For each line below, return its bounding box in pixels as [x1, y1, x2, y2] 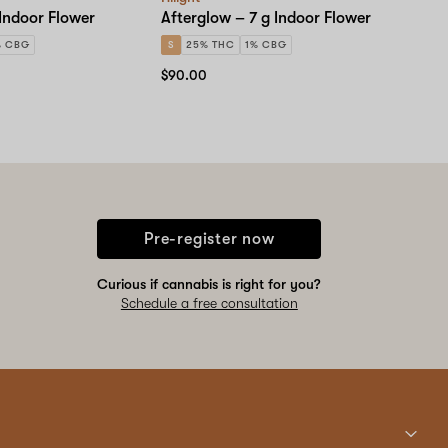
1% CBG [244, 38, 287, 50]
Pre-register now [143, 229, 275, 248]
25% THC [186, 38, 235, 50]
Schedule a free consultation [120, 294, 298, 311]
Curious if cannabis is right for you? [97, 275, 322, 292]
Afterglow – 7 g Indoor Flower [161, 8, 372, 27]
